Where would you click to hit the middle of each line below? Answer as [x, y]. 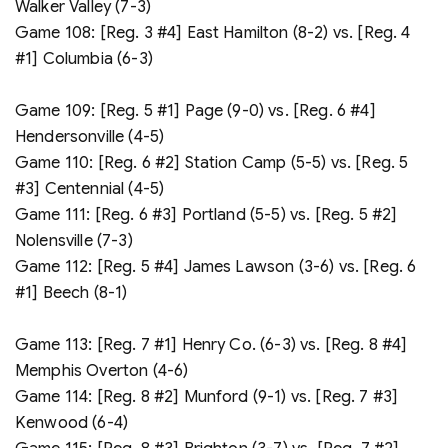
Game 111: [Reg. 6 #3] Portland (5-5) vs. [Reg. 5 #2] [206, 214]
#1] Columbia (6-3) [84, 58]
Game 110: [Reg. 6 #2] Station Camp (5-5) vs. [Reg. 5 [212, 162]
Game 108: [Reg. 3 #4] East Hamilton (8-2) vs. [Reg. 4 [213, 32]
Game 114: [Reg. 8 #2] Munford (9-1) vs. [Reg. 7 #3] [207, 396]
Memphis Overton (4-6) [102, 370]
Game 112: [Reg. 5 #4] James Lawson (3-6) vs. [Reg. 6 [216, 266]
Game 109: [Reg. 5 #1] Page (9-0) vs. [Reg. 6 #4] [195, 110]
